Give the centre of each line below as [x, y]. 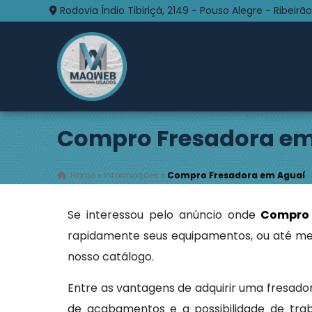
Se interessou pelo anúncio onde [164, 215]
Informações [132, 175]
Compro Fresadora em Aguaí [236, 175]
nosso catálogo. [111, 257]
